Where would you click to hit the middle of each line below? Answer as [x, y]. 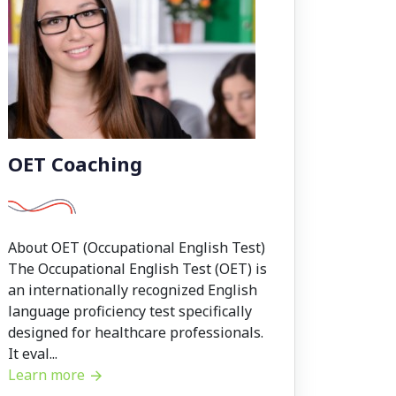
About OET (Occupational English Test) [137, 248]
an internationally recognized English [133, 290]
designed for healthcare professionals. [136, 333]
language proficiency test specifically [130, 312]
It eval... [33, 354]
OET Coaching [75, 164]
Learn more [48, 375]
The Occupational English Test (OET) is [137, 269]
